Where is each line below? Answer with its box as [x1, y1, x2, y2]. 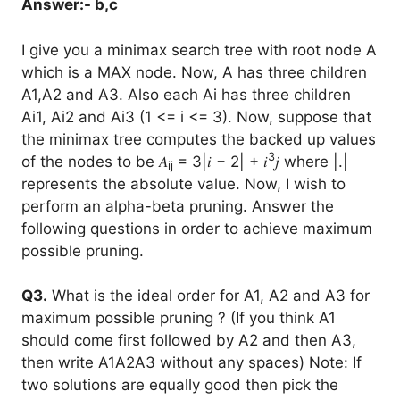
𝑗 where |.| [275, 152, 348, 171]
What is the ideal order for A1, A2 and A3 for [47, 287, 370, 304]
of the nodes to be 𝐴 [21, 152, 168, 171]
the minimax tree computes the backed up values [21, 129, 376, 148]
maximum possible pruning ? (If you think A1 [21, 309, 336, 327]
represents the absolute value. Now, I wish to [21, 174, 346, 193]
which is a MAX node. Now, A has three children [21, 62, 367, 81]
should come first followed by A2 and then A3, [21, 331, 356, 349]
